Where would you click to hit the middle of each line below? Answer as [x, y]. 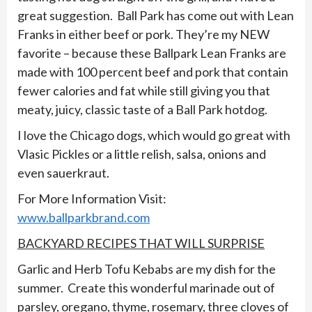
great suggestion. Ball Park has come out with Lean [156, 15]
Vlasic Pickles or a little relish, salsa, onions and [142, 154]
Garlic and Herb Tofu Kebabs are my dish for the [147, 269]
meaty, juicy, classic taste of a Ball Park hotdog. [142, 109]
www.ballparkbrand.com [84, 217]
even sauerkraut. [63, 173]
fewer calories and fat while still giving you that [144, 91]
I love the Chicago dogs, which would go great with [154, 135]
